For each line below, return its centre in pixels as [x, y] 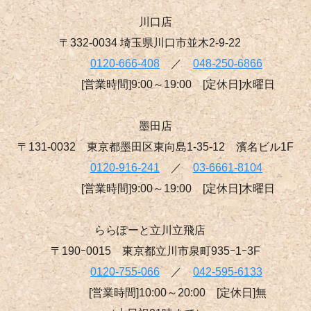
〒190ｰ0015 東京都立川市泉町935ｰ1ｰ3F [155, 251]
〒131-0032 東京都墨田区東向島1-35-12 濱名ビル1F [155, 146]
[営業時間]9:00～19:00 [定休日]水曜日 [155, 84]
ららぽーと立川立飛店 [155, 230]
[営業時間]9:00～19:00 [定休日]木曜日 [155, 188]
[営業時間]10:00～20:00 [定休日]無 [155, 292]
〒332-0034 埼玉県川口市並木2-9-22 [155, 42]
